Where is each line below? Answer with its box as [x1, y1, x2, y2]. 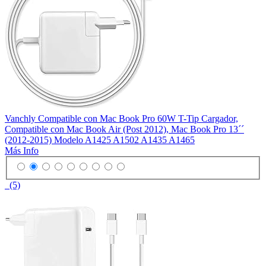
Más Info [5, 145, 39, 156]
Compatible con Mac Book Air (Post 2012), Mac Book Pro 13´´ [5, 124, 244, 135]
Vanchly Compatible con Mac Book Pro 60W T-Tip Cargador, [5, 113, 238, 124]
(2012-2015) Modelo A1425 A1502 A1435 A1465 [5, 135, 195, 145]
